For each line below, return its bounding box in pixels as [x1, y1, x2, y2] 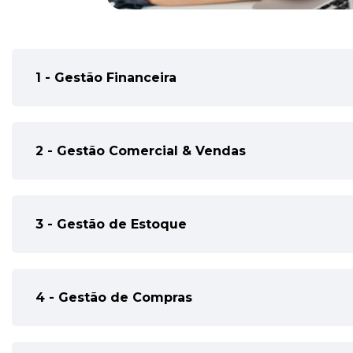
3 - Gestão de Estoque [35, 217, 187, 232]
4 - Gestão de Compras [35, 290, 192, 305]
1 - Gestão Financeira [35, 70, 176, 85]
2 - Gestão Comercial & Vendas [35, 143, 246, 158]
